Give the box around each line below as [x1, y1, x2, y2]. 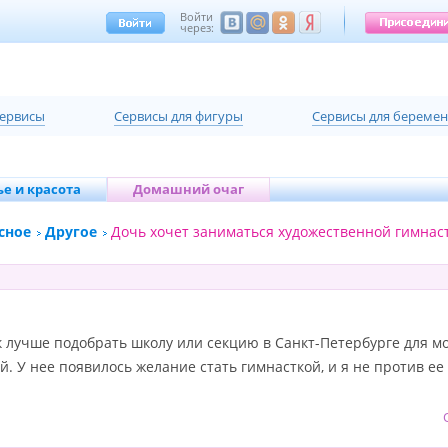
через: [179, 20, 214, 35]
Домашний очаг [133, 180, 244, 198]
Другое [45, 222, 97, 241]
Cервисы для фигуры [113, 107, 243, 125]
